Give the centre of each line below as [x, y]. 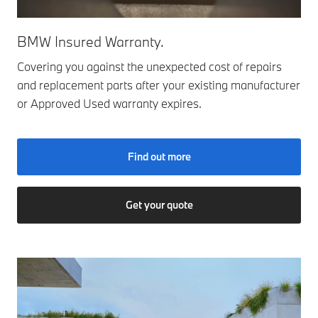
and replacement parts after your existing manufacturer [159, 85]
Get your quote [159, 205]
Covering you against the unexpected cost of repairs [149, 67]
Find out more [159, 157]
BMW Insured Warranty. [91, 42]
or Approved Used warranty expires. [109, 104]
